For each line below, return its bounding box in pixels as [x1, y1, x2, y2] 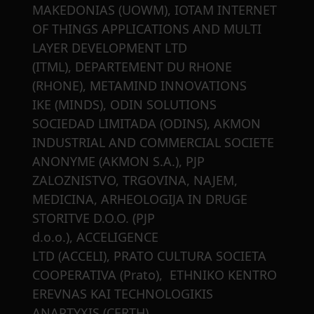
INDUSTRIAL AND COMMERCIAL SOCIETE [32, 134, 274, 151]
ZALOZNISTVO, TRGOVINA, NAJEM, [32, 172, 238, 189]
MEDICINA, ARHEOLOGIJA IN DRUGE [32, 191, 247, 208]
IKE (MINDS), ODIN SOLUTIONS [32, 96, 217, 114]
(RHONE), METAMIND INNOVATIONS [32, 77, 247, 95]
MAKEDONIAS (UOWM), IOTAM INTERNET [32, 1, 277, 19]
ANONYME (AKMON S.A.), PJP [32, 153, 205, 170]
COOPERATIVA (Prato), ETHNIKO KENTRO [32, 266, 277, 284]
